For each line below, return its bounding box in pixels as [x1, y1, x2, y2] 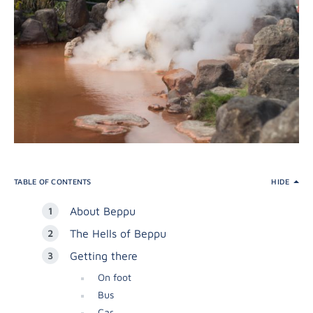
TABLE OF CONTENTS [14, 177, 92, 187]
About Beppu [70, 205, 136, 218]
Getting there [70, 249, 138, 263]
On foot [98, 271, 131, 284]
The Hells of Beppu [70, 227, 166, 240]
